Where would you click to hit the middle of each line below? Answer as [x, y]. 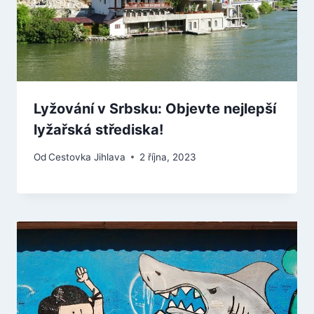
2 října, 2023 [168, 157]
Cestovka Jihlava [87, 157]
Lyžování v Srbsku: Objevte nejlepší [155, 109]
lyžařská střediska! [98, 130]
